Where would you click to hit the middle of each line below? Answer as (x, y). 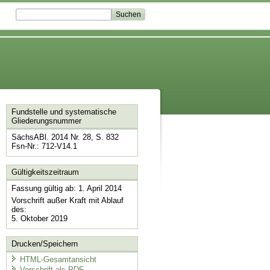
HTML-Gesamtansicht (58, 259)
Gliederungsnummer (46, 121)
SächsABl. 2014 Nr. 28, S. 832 (65, 137)
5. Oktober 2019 (39, 218)
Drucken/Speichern (44, 244)
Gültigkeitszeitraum (45, 172)
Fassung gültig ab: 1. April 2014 (66, 188)
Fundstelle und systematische (64, 112)
